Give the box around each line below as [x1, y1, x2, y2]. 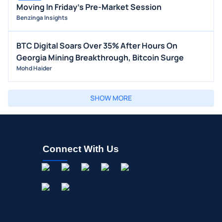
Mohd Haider [16, 64, 52, 73]
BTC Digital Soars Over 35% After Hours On [16, 40, 177, 52]
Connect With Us [43, 144, 119, 155]
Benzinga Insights [16, 13, 68, 22]
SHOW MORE [90, 93, 132, 103]
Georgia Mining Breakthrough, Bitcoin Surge [16, 52, 184, 63]
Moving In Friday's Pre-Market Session [16, 1, 162, 13]
